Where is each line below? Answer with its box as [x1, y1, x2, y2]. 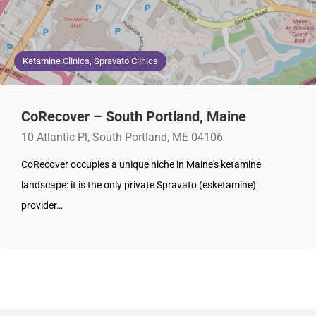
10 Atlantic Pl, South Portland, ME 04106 [21, 130, 223, 145]
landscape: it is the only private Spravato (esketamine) [21, 179, 256, 191]
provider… [21, 200, 63, 212]
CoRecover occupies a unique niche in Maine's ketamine [21, 159, 261, 171]
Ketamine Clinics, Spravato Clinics [23, 56, 158, 67]
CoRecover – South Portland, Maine [21, 108, 246, 126]
